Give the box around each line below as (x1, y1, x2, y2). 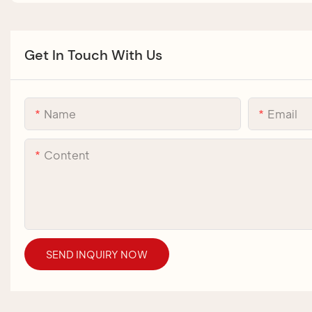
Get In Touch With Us (24, 45, 162, 64)
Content (44, 147, 90, 162)
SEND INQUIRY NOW (46, 247, 148, 260)
